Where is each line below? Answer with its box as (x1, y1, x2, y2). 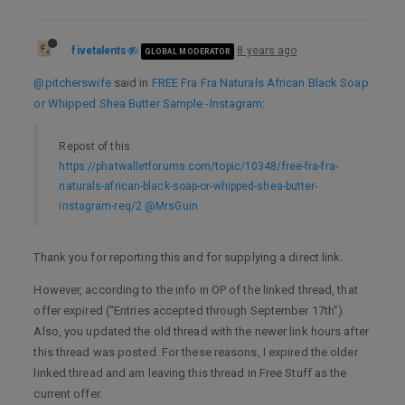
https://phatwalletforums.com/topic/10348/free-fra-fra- (59, 159, 338, 173)
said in (110, 76, 152, 90)
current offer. (33, 387, 102, 401)
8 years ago (237, 44, 297, 58)
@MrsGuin (145, 199, 198, 212)
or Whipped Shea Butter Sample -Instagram (33, 97, 263, 111)
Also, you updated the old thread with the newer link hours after (33, 325, 369, 339)
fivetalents (71, 44, 127, 58)
